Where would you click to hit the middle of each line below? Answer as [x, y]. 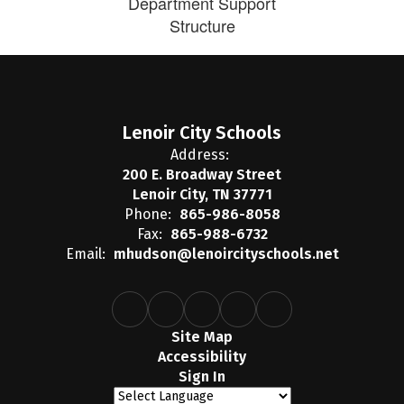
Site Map [202, 337]
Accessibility [202, 357]
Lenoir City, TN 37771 [202, 194]
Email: [85, 254]
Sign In [202, 376]
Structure [202, 25]
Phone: [147, 214]
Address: [200, 155]
